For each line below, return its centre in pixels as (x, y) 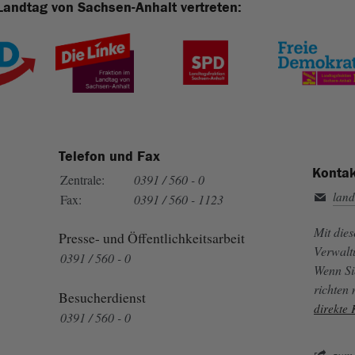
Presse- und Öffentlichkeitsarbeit (151, 238)
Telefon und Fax (109, 156)
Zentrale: (82, 179)
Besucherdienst (102, 297)
